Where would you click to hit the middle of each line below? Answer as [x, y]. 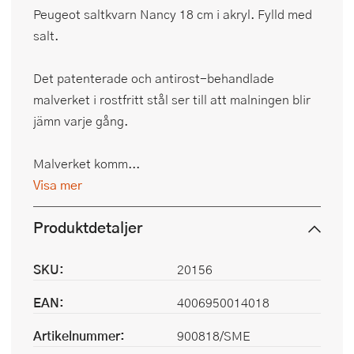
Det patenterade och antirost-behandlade [154, 78]
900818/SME [214, 335]
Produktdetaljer [88, 227]
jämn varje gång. [81, 121]
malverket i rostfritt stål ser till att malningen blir [172, 99]
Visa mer [58, 185]
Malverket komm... [87, 163]
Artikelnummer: [79, 335]
